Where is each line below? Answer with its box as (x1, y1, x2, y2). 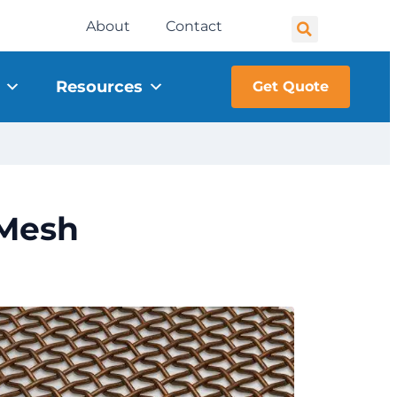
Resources (55, 77, 143, 97)
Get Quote (253, 78, 330, 95)
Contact (166, 18, 223, 35)
